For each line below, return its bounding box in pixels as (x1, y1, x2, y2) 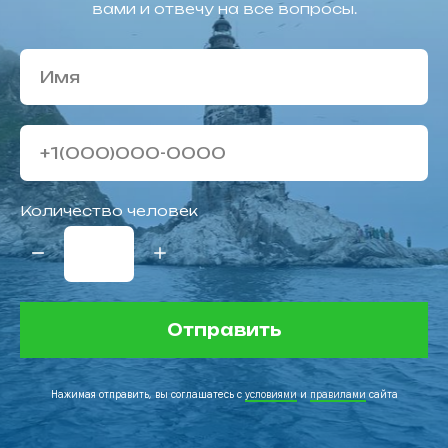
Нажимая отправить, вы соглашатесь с (50, 387, 245, 401)
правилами (309, 387, 366, 401)
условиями (244, 387, 297, 401)
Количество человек (20, 202, 198, 220)
